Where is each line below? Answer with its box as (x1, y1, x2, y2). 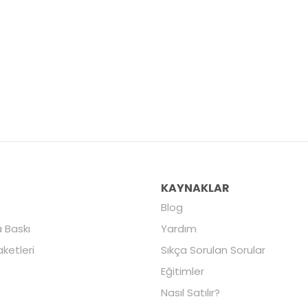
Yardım (160, 221, 197, 236)
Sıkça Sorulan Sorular (160, 242, 265, 257)
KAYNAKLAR (160, 179, 230, 196)
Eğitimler (160, 263, 204, 278)
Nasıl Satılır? (160, 285, 220, 300)
